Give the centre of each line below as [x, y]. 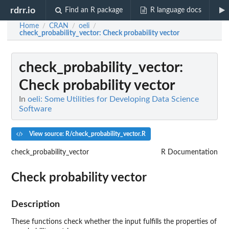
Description [36, 204]
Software [35, 109]
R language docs [176, 10]
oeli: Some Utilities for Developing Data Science [113, 99]
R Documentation [189, 152]
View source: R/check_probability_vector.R [86, 134]
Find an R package [94, 10]
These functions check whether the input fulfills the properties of [114, 222]
